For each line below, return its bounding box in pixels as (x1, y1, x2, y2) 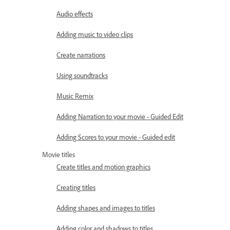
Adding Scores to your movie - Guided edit (56, 133, 175, 142)
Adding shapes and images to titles (56, 204, 155, 213)
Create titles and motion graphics (56, 163, 150, 171)
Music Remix (56, 92, 93, 101)
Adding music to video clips (56, 30, 133, 39)
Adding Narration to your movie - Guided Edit (56, 112, 183, 121)
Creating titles (56, 183, 95, 192)
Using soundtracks (56, 71, 108, 80)
